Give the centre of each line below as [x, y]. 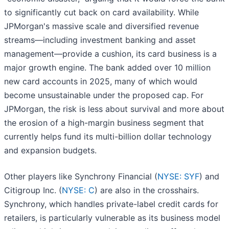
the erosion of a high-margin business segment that [104, 123]
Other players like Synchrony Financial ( [81, 177]
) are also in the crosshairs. [147, 190]
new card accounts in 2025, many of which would [101, 82]
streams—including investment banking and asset [100, 40]
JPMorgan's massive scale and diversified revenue [101, 26]
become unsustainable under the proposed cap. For [104, 95]
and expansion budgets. [50, 151]
